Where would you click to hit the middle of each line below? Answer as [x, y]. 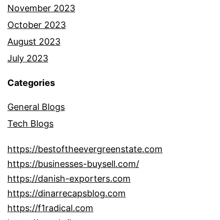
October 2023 [37, 25]
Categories [31, 82]
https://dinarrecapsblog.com [67, 193]
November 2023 [41, 8]
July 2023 [28, 58]
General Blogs [36, 107]
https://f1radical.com [50, 208]
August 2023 [34, 41]
